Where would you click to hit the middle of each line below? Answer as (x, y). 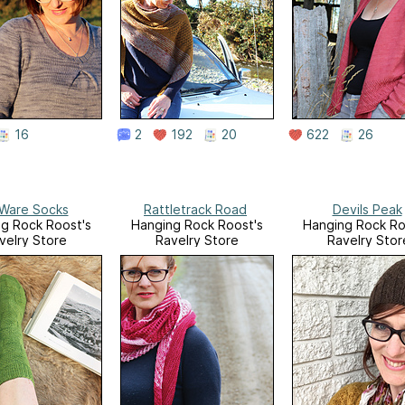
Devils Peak (367, 209)
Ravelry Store (197, 240)
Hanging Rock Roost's (197, 224)
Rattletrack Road (195, 209)
